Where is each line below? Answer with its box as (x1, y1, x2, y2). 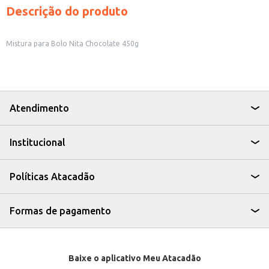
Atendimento (10, 103, 69, 113)
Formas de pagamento (10, 205, 111, 216)
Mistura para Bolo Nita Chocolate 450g (6, 40, 139, 47)
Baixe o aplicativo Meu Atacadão (68, 253, 201, 263)
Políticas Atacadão (10, 171, 95, 182)
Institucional (10, 137, 65, 148)
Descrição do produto (6, 4, 128, 18)
